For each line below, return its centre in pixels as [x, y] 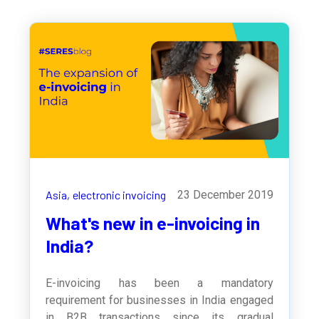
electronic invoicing [120, 195]
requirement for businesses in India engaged [159, 300]
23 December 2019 [225, 195]
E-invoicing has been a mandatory [159, 283]
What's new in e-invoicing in [153, 223]
